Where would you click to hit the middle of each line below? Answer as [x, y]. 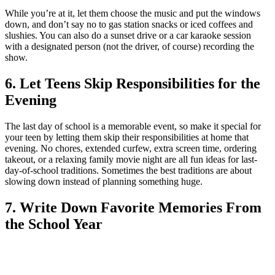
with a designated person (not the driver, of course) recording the [130, 46]
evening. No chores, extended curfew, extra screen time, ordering [131, 148]
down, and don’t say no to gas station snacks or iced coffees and [129, 24]
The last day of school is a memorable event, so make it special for [133, 126]
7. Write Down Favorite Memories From [133, 207]
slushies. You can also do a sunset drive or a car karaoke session [128, 35]
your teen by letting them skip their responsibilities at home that [127, 137]
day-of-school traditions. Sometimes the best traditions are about [128, 170]
